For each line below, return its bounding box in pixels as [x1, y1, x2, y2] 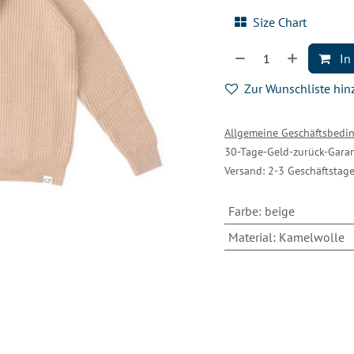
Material [228, 229, 273, 246]
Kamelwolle [278, 229, 345, 246]
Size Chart [253, 14, 307, 31]
